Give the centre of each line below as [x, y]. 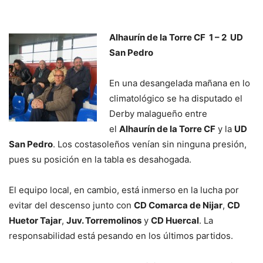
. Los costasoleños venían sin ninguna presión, [150, 144]
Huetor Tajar [35, 221]
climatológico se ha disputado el [176, 99]
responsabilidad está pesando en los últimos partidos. [121, 236]
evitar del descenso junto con [71, 205]
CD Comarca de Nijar [178, 205]
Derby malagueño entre [158, 114]
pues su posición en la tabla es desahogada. [100, 160]
